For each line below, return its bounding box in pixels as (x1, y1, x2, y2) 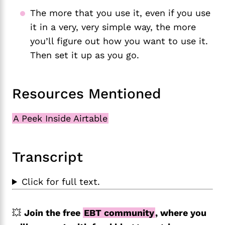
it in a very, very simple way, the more (30, 22, 196, 33)
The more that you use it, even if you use (30, 8, 210, 19)
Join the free (24, 207, 83, 218)
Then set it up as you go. (30, 50, 139, 61)
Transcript (12, 149, 83, 166)
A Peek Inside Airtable (13, 113, 107, 124)
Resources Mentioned (12, 85, 161, 102)
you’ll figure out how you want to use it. (30, 36, 208, 47)
